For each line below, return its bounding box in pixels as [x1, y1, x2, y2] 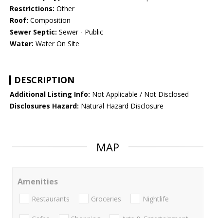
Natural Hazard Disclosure [79, 101, 163, 111]
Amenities [18, 176, 58, 187]
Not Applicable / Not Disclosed [90, 90, 189, 99]
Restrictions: [10, 4, 54, 14]
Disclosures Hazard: [10, 101, 79, 111]
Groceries [91, 194, 121, 203]
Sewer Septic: [10, 27, 57, 37]
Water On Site [34, 39, 79, 49]
